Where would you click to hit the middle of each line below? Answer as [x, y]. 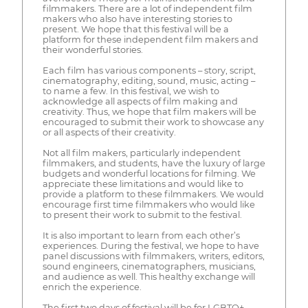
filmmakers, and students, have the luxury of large [154, 164]
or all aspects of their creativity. [109, 133]
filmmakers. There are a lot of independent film [147, 9]
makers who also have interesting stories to [137, 19]
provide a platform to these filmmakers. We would [153, 195]
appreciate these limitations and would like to [143, 184]
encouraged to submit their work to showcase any [153, 122]
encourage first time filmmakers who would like [148, 205]
